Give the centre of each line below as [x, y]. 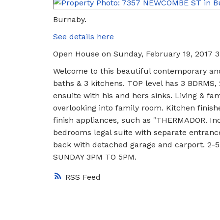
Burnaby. [69, 19]
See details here [83, 36]
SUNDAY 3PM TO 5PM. [95, 157]
